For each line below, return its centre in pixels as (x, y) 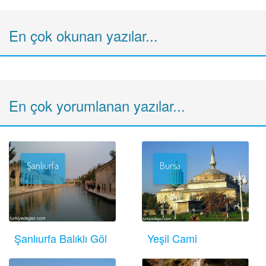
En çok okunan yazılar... (83, 35)
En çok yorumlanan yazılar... (97, 105)
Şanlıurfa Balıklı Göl (61, 238)
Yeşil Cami (172, 238)
